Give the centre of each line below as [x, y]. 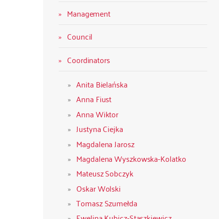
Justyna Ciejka [100, 129]
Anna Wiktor [98, 114]
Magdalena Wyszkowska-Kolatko [131, 158]
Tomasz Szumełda [107, 203]
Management [89, 13]
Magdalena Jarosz [105, 143]
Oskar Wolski [99, 188]
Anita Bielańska [102, 84]
